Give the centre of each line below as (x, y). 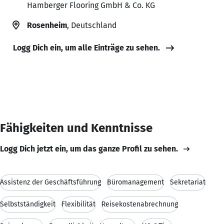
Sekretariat (188, 182)
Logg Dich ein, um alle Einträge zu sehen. (86, 47)
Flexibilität (78, 204)
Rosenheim (47, 25)
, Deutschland (92, 25)
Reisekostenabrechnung (140, 204)
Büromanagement (135, 182)
